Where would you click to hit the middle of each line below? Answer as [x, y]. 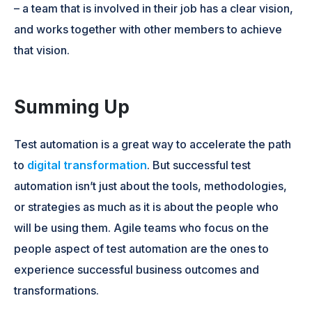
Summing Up [72, 107]
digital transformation [87, 165]
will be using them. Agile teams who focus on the [142, 227]
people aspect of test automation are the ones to [142, 248]
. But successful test [199, 165]
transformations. [57, 290]
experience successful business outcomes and [137, 269]
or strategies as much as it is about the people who [147, 206]
